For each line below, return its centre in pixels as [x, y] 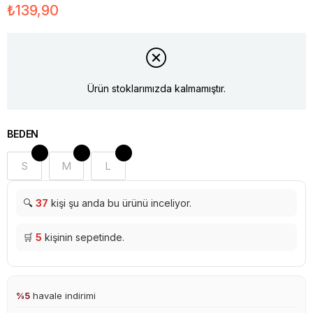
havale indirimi [63, 295]
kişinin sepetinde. [83, 237]
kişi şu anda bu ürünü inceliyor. [120, 203]
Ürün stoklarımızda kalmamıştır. [156, 89]
